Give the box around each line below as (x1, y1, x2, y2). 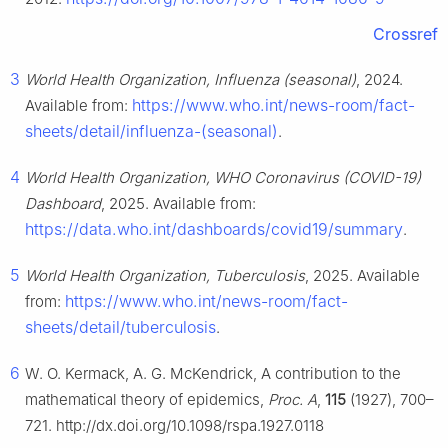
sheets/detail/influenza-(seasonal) (25, 121, 278, 142)
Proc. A (268, 390, 317, 410)
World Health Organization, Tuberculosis (25, 266, 305, 286)
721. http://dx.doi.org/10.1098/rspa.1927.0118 (25, 416, 324, 436)
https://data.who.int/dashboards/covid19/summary (25, 219, 403, 240)
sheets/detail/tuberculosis (25, 317, 216, 338)
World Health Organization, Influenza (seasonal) (25, 70, 356, 90)
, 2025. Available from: (101, 194, 256, 214)
